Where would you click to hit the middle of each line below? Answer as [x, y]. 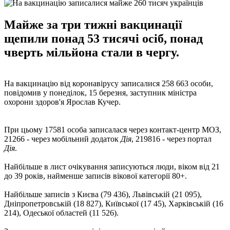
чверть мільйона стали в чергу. [92, 52]
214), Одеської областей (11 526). [61, 213]
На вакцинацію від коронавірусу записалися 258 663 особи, [109, 83]
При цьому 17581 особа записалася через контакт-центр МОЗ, [113, 129]
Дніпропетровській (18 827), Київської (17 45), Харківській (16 [114, 203]
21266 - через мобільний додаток [62, 139]
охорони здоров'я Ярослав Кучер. [62, 102]
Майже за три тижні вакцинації [93, 24]
